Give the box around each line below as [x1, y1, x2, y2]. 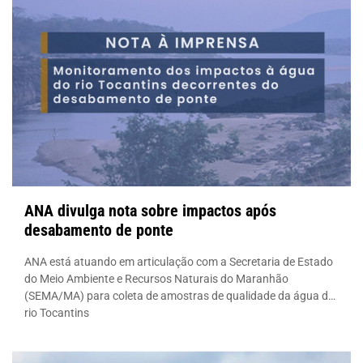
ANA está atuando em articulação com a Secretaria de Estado [24, 254, 333, 268]
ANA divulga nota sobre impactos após [24, 200, 276, 220]
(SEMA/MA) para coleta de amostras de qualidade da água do [24, 288, 335, 302]
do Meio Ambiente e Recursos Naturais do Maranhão [24, 271, 288, 285]
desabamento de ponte [24, 220, 173, 240]
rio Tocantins [24, 305, 89, 319]
